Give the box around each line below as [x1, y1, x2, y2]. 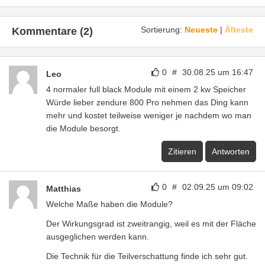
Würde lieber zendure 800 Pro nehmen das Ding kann [46, 97, 248, 107]
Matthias [46, 183, 81, 193]
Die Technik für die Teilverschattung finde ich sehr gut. [46, 251, 248, 261]
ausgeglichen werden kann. [46, 231, 149, 241]
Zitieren [168, 146, 196, 156]
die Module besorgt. [46, 123, 121, 133]
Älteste [225, 24, 253, 34]
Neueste [185, 24, 218, 34]
